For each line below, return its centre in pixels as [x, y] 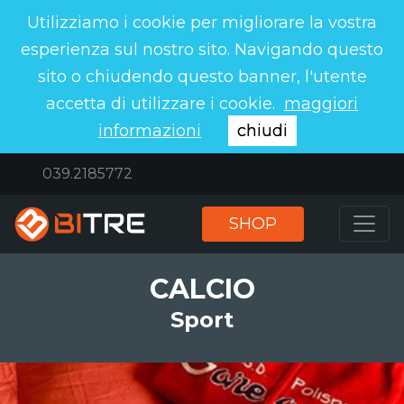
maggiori [321, 104]
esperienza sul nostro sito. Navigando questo [202, 50]
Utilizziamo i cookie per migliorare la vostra [202, 23]
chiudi [262, 131]
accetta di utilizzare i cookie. [161, 104]
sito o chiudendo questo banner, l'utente [202, 77]
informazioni [150, 131]
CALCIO [202, 289]
